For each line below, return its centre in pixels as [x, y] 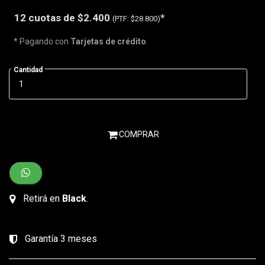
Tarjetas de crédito [108, 42]
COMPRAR [138, 135]
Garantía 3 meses [60, 239]
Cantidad [28, 70]
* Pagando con [42, 42]
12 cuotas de [46, 18]
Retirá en [41, 199]
